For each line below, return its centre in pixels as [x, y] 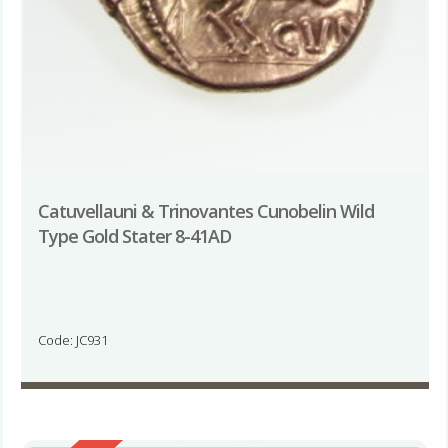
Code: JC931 [72, 339]
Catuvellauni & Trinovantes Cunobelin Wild [205, 210]
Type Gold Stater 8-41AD [134, 235]
